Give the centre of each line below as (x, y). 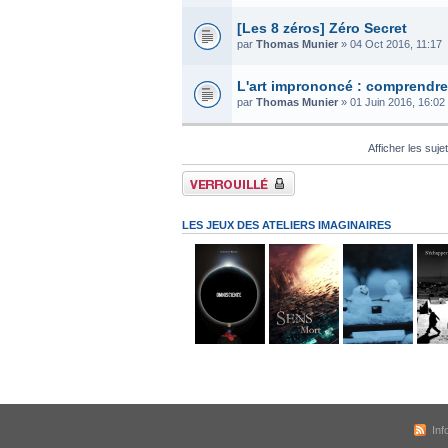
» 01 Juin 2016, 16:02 (391, 101)
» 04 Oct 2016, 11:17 (390, 43)
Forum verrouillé (221, 176)
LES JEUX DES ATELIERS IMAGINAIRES (286, 224)
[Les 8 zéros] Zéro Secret (322, 27)
